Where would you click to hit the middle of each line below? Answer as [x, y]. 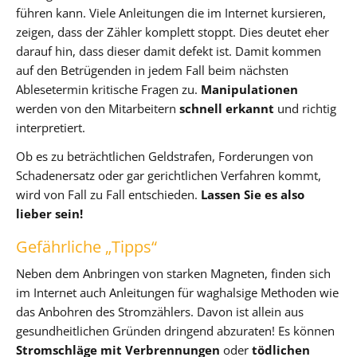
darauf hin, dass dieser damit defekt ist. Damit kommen [169, 51]
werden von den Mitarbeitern [98, 109]
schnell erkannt [227, 109]
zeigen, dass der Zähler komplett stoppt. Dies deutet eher [173, 32]
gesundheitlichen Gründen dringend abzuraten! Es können [175, 331]
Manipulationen [249, 90]
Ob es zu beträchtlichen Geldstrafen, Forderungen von [165, 157]
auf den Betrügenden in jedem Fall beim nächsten [152, 71]
